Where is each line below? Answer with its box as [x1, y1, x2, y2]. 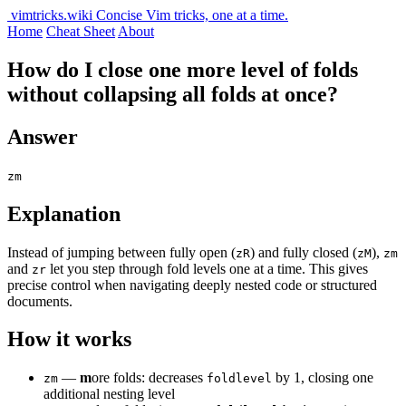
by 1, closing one [272, 370, 373, 386]
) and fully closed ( [250, 244, 357, 260]
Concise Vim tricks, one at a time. [96, 7, 288, 23]
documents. [7, 293, 72, 309]
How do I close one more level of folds [7, 57, 358, 82]
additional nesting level [43, 386, 175, 402]
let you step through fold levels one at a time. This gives [46, 260, 368, 276]
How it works [7, 327, 131, 352]
